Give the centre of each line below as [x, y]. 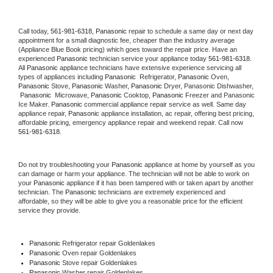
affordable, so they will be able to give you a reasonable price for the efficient [130, 201]
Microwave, [72, 95]
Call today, [34, 31]
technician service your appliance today [148, 58]
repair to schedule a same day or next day [191, 31]
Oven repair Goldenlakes [99, 253]
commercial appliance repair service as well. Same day [164, 104]
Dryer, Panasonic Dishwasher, [209, 86]
